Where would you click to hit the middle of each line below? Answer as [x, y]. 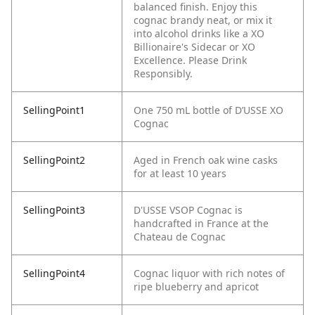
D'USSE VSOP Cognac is [188, 210]
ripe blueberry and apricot [196, 287]
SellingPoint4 [54, 274]
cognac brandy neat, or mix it [203, 20]
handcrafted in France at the [201, 224]
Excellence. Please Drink [190, 60]
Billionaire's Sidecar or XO [194, 47]
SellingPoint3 [54, 210]
